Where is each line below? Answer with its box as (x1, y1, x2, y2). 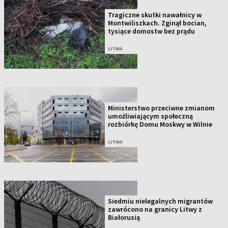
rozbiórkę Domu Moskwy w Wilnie (108, 119, 213, 129)
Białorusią (108, 213, 140, 222)
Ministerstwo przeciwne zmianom (108, 103, 215, 112)
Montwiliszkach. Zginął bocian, (108, 18, 207, 27)
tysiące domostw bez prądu (108, 26, 195, 36)
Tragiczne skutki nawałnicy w (108, 10, 202, 19)
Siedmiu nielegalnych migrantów (108, 196, 213, 206)
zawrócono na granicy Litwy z (108, 205, 203, 214)
